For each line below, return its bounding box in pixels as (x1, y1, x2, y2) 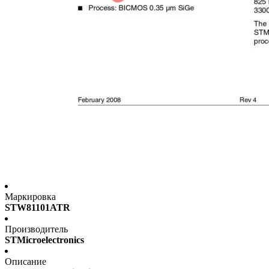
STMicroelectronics (5, 235, 84, 246)
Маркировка (5, 192, 56, 202)
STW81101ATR (5, 202, 70, 213)
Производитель (5, 224, 68, 235)
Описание (5, 256, 46, 267)
